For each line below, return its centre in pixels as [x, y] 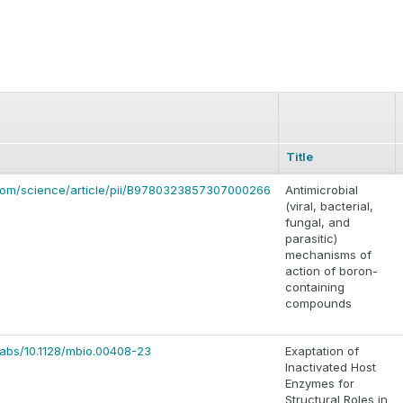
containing [315, 287]
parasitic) [311, 239]
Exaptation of [322, 351]
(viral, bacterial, [329, 206]
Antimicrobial [322, 190]
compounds [318, 304]
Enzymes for [320, 384]
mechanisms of [328, 255]
